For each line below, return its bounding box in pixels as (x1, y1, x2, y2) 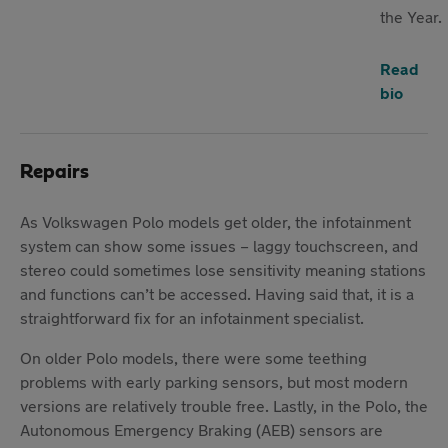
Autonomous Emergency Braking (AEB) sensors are (20, 419, 383, 439)
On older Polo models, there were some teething (20, 347, 367, 367)
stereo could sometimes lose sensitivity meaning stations (20, 259, 426, 279)
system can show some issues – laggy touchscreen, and (20, 235, 418, 255)
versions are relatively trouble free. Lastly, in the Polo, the (20, 395, 428, 415)
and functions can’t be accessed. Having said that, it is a (20, 283, 414, 303)
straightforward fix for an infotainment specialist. (20, 307, 364, 327)
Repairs (20, 161, 89, 182)
